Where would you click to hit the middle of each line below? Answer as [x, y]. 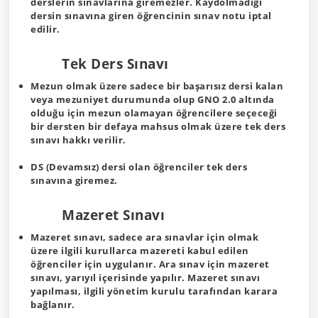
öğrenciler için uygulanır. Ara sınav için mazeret [150, 264]
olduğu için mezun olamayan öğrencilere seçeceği [154, 113]
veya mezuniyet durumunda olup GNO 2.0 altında [153, 99]
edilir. [45, 29]
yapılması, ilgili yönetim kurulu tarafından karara [154, 291]
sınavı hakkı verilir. [78, 140]
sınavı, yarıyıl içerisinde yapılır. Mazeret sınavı [145, 278]
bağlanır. [53, 305]
